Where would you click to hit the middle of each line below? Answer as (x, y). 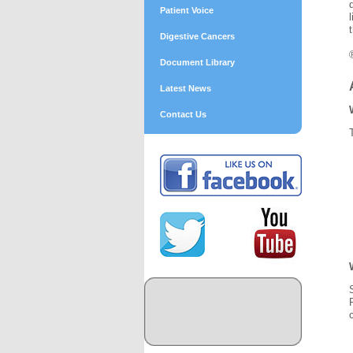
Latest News (186, 88)
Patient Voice (187, 10)
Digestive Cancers (198, 36)
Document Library (198, 62)
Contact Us (184, 114)
